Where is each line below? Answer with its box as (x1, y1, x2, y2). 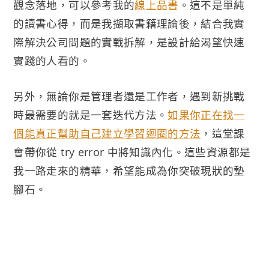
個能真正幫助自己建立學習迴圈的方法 (13, 126, 201, 141)
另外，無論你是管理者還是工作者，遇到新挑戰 (13, 89, 245, 104)
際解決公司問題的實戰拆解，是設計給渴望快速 (13, 35, 245, 50)
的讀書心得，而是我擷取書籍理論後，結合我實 (13, 16, 245, 31)
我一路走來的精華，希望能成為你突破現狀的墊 (13, 163, 245, 178)
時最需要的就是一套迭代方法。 (13, 107, 168, 122)
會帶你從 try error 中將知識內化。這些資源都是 (13, 145, 251, 160)
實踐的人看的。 (13, 53, 91, 68)
